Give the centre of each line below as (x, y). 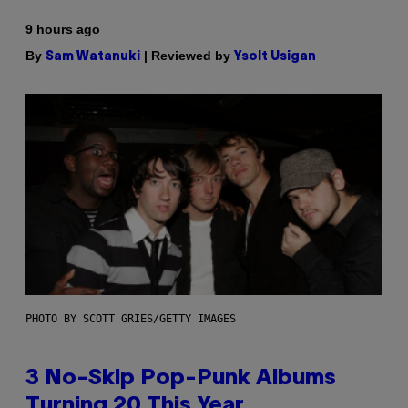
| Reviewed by (187, 56)
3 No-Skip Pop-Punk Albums (181, 378)
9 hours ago (63, 30)
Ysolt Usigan (275, 57)
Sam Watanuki (93, 57)
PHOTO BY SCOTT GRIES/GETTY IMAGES (131, 318)
